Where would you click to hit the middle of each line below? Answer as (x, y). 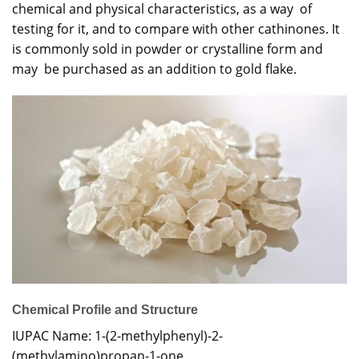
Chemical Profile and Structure (105, 310)
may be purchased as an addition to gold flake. (154, 69)
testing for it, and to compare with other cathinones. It (176, 28)
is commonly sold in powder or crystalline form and (167, 48)
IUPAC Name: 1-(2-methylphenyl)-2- (117, 336)
